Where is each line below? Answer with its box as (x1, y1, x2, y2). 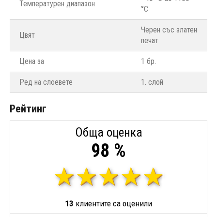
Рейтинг (10, 102, 46, 115)
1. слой (141, 77, 163, 87)
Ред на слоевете (19, 77, 73, 87)
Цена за (19, 56, 44, 66)
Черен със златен (141, 25, 197, 34)
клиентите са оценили (74, 198, 152, 208)
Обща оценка (75, 125, 142, 139)
